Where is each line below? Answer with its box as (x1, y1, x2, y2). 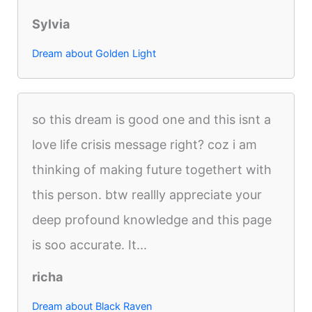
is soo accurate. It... (32, 237, 148, 252)
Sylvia (32, 16, 70, 31)
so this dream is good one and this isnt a (32, 111, 272, 127)
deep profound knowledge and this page (32, 212, 272, 227)
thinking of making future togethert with (32, 162, 272, 177)
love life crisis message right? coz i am (32, 136, 258, 152)
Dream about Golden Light (32, 47, 157, 60)
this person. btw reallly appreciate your (32, 187, 263, 202)
